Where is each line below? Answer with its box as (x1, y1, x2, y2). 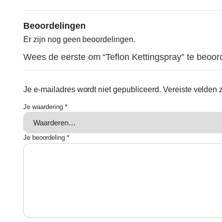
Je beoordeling (23, 134, 67, 142)
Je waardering (23, 103, 65, 111)
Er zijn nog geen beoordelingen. (23, 35, 136, 44)
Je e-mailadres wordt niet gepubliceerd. (23, 85, 161, 94)
